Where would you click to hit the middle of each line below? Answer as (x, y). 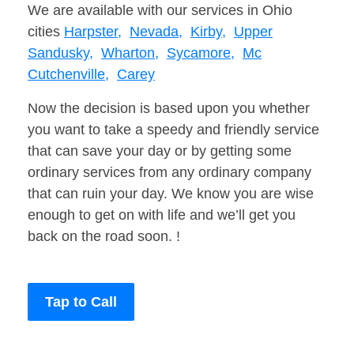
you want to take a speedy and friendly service (173, 130)
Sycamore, (201, 53)
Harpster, (93, 32)
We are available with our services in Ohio (160, 11)
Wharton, (130, 53)
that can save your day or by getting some (160, 151)
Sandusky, (60, 53)
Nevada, (156, 32)
